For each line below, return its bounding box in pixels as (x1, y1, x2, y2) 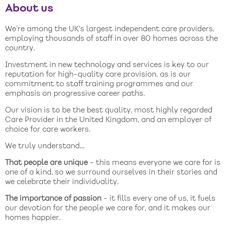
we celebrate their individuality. (5, 179, 119, 186)
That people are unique (5, 159, 88, 167)
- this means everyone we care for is (88, 159, 220, 167)
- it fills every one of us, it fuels (101, 195, 215, 203)
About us (5, 3, 53, 14)
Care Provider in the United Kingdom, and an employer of (5, 117, 211, 124)
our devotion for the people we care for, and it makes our (5, 205, 210, 212)
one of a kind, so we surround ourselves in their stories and (5, 169, 217, 177)
